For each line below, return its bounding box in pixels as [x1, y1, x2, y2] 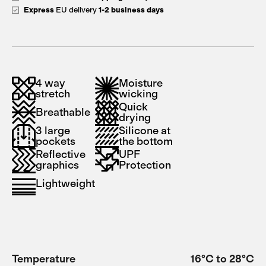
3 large [36, 124, 70, 137]
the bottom [119, 135, 173, 148]
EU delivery [54, 5, 99, 14]
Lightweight [36, 177, 95, 190]
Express [24, 5, 54, 14]
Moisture [119, 77, 163, 90]
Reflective [36, 148, 85, 161]
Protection [119, 159, 171, 172]
